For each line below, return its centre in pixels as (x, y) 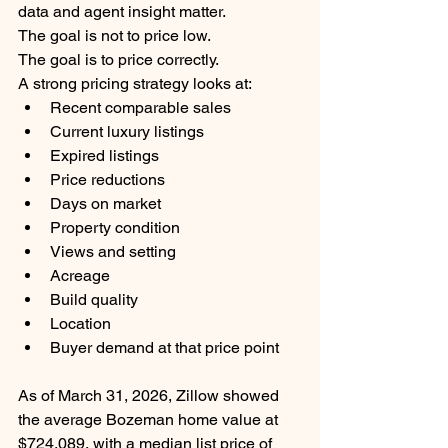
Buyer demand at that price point (164, 348)
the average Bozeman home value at (150, 420)
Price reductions (107, 180)
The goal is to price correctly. (118, 60)
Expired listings (104, 156)
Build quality (94, 300)
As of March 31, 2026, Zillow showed (150, 396)
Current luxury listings (127, 132)
